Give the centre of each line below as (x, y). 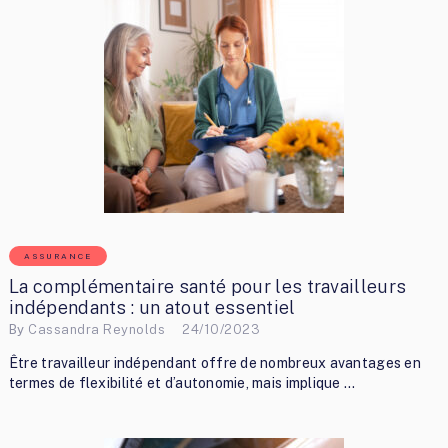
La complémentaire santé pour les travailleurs (207, 286)
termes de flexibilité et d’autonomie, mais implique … (182, 383)
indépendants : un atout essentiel (152, 307)
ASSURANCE (57, 255)
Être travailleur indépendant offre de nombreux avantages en (214, 363)
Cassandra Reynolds (97, 330)
